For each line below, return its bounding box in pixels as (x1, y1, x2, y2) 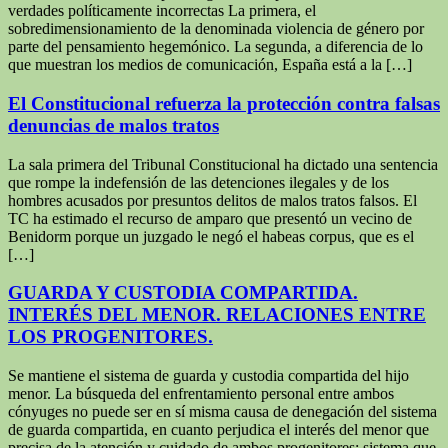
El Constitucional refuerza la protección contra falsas (8, 92, 440, 114)
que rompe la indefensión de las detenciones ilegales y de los (8, 173, 389, 191)
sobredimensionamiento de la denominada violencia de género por (8, 20, 424, 38)
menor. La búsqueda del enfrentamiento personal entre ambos (8, 385, 394, 402)
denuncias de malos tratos (8, 114, 219, 136)
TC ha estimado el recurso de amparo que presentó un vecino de (8, 209, 412, 227)
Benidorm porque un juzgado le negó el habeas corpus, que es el (8, 227, 414, 245)
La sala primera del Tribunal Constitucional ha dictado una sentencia (8, 155, 438, 173)
